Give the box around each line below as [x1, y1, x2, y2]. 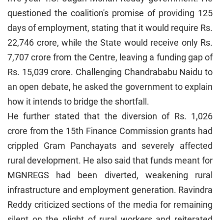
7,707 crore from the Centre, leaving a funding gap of [7, 52, 213, 62]
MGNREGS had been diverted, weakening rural [7, 169, 213, 180]
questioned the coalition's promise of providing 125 [7, 7, 213, 18]
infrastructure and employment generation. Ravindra [7, 184, 213, 195]
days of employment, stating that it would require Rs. [7, 22, 213, 33]
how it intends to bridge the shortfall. [7, 96, 149, 107]
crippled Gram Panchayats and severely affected [7, 140, 213, 151]
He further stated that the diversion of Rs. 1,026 [7, 110, 213, 121]
